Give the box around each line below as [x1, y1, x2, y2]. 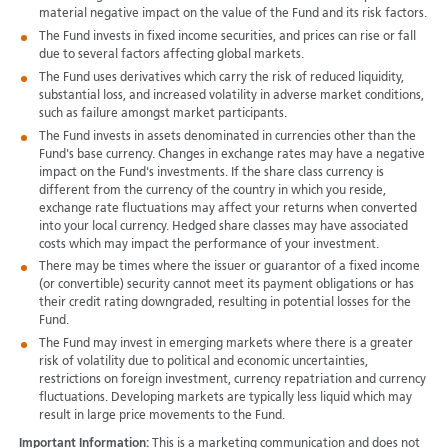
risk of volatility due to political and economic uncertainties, [38, 356, 368, 369]
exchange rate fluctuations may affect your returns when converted [38, 202, 417, 215]
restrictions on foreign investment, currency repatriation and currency [38, 374, 426, 387]
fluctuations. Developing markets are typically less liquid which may [38, 392, 412, 405]
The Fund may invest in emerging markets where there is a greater [38, 338, 413, 351]
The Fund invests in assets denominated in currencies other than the [38, 130, 416, 143]
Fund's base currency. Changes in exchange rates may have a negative [38, 148, 425, 161]
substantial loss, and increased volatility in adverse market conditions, [38, 89, 424, 102]
